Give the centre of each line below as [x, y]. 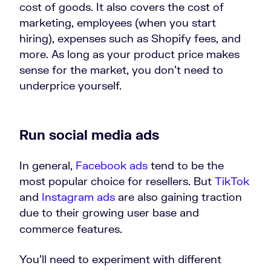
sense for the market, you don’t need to [121, 70]
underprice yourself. [70, 86]
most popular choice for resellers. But [117, 181]
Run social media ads [89, 135]
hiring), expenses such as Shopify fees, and [130, 38]
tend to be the [186, 165]
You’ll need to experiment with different [120, 259]
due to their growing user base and [109, 213]
